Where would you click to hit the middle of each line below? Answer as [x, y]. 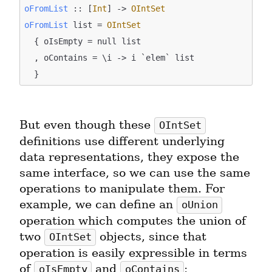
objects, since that [151, 237]
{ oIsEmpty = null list [29, 41]
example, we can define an [98, 205]
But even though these [87, 125]
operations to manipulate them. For [122, 189]
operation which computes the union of [133, 221]
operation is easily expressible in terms [133, 253]
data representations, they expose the [129, 157]
